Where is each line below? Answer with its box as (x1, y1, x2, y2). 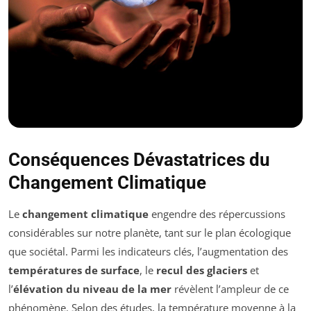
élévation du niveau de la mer (13, 282, 171, 296)
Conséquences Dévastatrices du (8, 149, 270, 171)
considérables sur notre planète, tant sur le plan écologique (8, 226, 291, 240)
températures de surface (8, 263, 140, 278)
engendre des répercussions (149, 207, 285, 221)
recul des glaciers (156, 263, 247, 278)
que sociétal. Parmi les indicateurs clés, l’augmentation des (8, 244, 288, 259)
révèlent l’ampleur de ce (171, 282, 289, 296)
